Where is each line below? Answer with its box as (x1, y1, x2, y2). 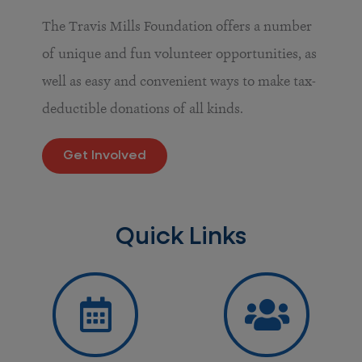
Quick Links (116, 225, 246, 250)
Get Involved (63, 149, 146, 163)
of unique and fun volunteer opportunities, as (42, 44, 317, 63)
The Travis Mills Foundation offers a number (42, 17, 312, 36)
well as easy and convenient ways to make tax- (42, 72, 316, 90)
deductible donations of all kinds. (42, 99, 246, 118)
